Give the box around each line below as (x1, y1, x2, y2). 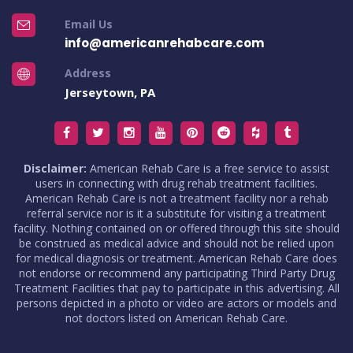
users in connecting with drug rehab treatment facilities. (35, 175, 318, 191)
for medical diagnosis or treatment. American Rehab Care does (16, 250, 337, 266)
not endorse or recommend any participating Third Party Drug (18, 265, 335, 281)
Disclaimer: (24, 160, 87, 176)
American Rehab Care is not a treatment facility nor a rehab (24, 190, 329, 206)
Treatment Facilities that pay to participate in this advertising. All (13, 280, 340, 295)
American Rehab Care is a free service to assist (87, 160, 329, 176)
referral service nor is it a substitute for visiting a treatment (27, 205, 326, 221)
